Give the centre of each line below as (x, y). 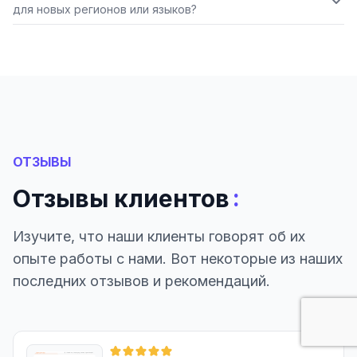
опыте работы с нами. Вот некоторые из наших (178, 259)
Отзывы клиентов (121, 199)
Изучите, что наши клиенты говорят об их (159, 237)
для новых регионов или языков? (105, 10)
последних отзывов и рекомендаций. (141, 281)
